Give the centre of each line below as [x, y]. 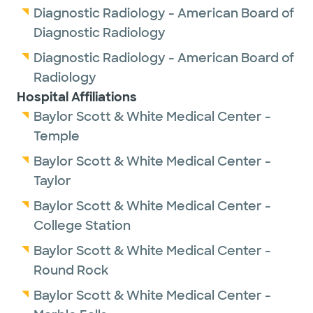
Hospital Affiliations [77, 97]
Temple [57, 136]
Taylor [52, 181]
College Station [82, 226]
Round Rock [71, 270]
